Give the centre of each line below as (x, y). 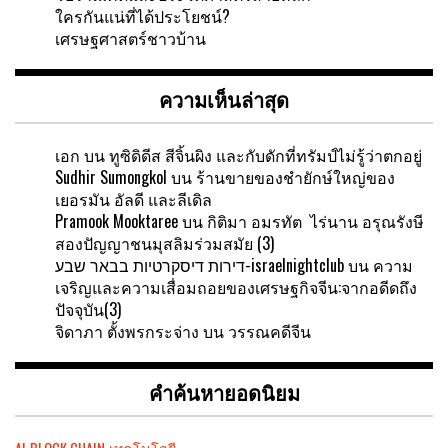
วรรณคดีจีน (269, 330)
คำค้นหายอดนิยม (224, 391)
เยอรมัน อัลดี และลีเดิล (133, 198)
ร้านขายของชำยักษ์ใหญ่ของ (295, 176)
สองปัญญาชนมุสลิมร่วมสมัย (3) (164, 242)
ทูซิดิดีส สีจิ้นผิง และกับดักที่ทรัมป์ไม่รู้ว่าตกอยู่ (265, 154)
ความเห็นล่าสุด (224, 98)
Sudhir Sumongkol (111, 176)
